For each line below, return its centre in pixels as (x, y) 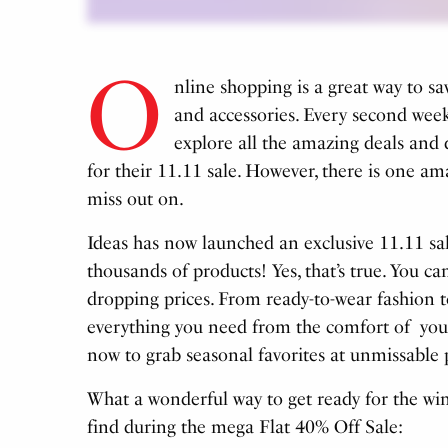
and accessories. (238, 115)
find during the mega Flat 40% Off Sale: (245, 427)
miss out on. (136, 199)
